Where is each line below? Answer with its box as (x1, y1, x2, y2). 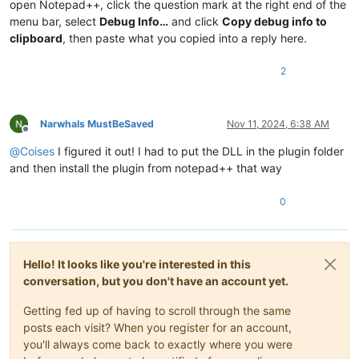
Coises (20, 143, 54, 158)
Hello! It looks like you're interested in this (23, 256, 251, 271)
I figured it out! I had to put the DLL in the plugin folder (54, 143, 344, 158)
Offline (25, 129, 54, 142)
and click (168, 14, 222, 28)
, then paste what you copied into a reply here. (63, 30, 307, 45)
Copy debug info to (222, 14, 327, 28)
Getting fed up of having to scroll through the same (23, 303, 291, 317)
